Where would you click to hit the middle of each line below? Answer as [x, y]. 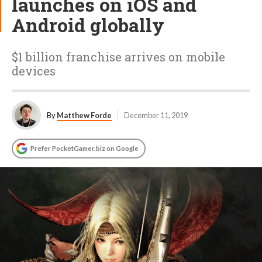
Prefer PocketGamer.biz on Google [85, 148]
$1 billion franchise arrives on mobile [118, 57]
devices [34, 71]
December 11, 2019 [156, 115]
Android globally [88, 25]
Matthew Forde [84, 115]
